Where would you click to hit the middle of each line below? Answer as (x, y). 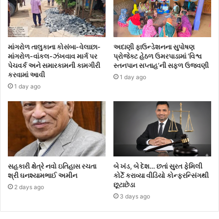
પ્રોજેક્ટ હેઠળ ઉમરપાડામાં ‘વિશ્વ (158, 56)
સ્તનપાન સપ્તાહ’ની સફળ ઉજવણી (161, 66)
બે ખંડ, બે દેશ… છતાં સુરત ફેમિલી (158, 166)
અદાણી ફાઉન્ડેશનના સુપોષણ (154, 47)
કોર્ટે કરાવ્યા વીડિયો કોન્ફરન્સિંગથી (161, 175)
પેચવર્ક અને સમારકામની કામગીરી (54, 66)
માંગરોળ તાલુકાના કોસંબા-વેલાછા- (54, 47)
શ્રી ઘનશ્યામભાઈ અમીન (43, 175)
